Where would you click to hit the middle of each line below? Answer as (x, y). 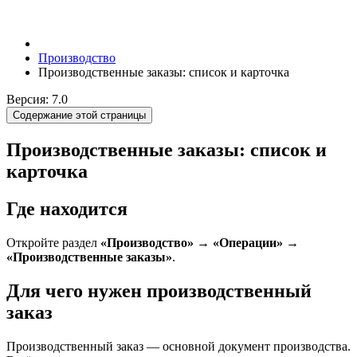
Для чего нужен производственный (159, 290)
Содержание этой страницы (79, 115)
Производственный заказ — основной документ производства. (178, 346)
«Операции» (248, 242)
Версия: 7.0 (37, 99)
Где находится (67, 208)
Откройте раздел (53, 242)
